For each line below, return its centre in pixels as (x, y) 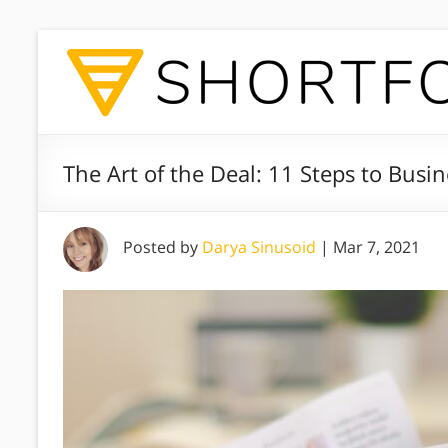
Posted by (162, 247)
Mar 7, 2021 (376, 247)
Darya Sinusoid (259, 247)
